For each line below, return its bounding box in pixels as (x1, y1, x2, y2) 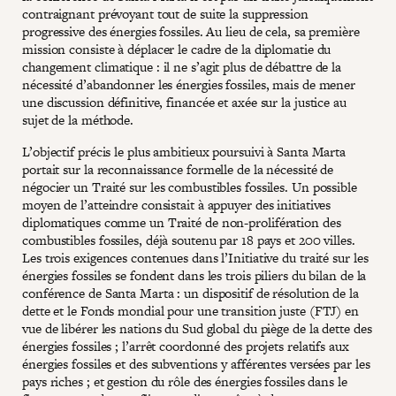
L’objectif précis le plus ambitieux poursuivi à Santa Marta (22, 141, 346, 161)
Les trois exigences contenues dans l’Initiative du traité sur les (22, 247, 369, 267)
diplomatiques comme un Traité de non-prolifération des (22, 212, 341, 232)
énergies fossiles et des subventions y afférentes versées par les (22, 354, 370, 373)
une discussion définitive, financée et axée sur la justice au (22, 92, 346, 111)
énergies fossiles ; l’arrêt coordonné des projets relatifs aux (22, 336, 349, 355)
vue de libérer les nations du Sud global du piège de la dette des (22, 318, 372, 338)
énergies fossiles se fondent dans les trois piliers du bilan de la (22, 265, 367, 285)
